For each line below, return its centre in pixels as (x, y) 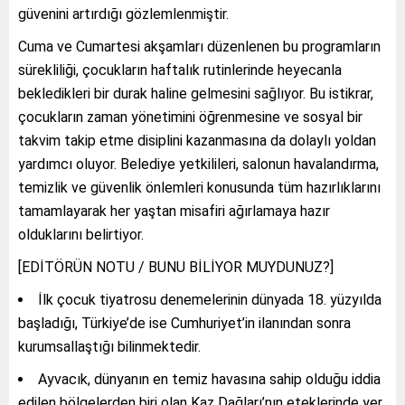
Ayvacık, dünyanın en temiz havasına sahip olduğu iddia (209, 379)
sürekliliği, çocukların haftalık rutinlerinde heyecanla (180, 70)
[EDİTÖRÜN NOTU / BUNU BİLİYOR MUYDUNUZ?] (176, 267)
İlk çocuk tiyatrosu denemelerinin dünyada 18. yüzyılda (210, 299)
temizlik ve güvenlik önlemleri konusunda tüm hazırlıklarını (199, 187)
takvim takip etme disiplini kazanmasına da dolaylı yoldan (197, 140)
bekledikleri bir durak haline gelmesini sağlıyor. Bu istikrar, (196, 93)
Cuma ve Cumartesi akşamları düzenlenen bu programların (199, 46)
